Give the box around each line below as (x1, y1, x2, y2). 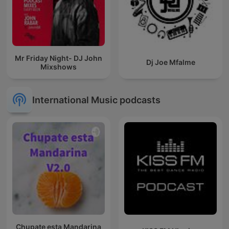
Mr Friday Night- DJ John (15, 53, 102, 62)
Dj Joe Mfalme (146, 58, 195, 67)
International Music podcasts (32, 94, 161, 105)
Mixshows (40, 62, 77, 71)
